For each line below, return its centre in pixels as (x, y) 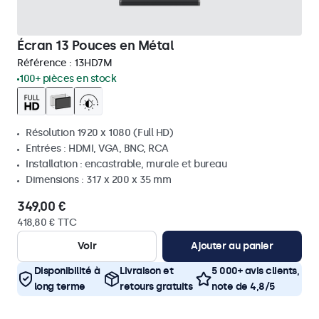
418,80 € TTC (47, 223)
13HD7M (93, 63)
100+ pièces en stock (68, 79)
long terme (59, 287)
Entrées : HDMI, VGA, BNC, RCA (97, 148)
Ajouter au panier (232, 246)
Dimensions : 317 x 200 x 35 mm (98, 180)
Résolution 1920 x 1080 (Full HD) (99, 133)
